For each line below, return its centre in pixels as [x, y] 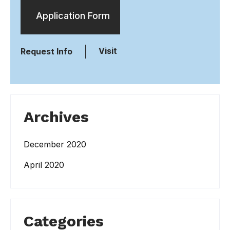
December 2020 [55, 145]
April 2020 [44, 165]
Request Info [46, 52]
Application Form [73, 16]
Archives [56, 117]
